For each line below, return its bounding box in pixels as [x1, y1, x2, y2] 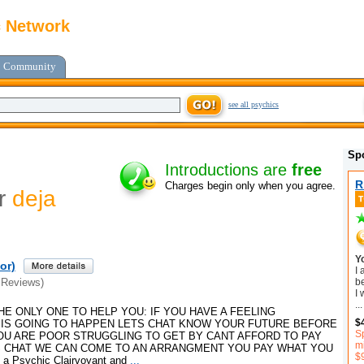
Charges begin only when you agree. [165, 180, 336, 193]
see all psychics [228, 100, 279, 109]
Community [3, 60, 56, 72]
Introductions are [165, 161, 292, 180]
